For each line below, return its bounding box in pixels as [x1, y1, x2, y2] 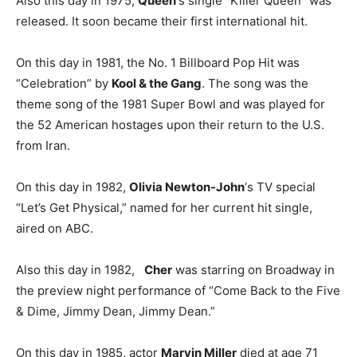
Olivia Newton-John [129, 179, 245, 195]
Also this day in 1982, [16, 262, 144, 278]
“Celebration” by [16, 76, 112, 92]
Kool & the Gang [112, 76, 202, 92]
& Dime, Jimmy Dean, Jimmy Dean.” [16, 304, 215, 320]
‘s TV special [245, 179, 316, 195]
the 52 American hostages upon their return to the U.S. [16, 117, 324, 133]
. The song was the [202, 76, 308, 92]
